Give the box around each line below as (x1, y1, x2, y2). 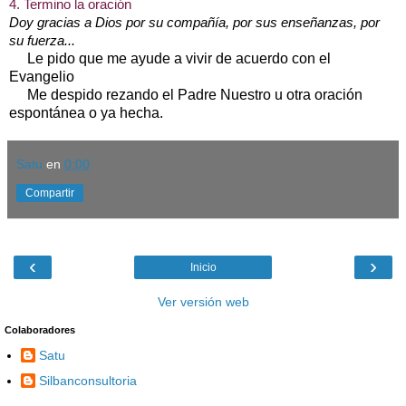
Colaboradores (5, 324, 75, 335)
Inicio (189, 260, 217, 274)
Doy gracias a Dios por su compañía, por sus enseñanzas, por (9, 14, 380, 30)
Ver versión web (157, 294, 249, 309)
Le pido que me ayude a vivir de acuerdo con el (9, 50, 331, 66)
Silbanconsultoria (39, 372, 137, 388)
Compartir (25, 186, 74, 199)
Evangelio (9, 68, 74, 84)
